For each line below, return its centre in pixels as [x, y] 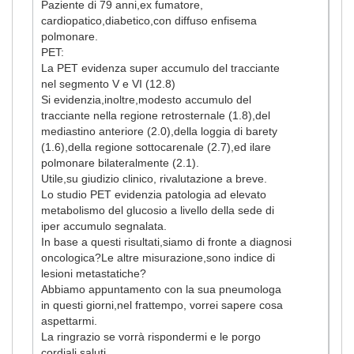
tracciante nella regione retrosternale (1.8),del [156, 115]
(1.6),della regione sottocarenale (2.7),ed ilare [156, 147]
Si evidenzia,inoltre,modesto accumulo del [146, 99]
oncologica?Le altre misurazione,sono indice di [158, 257]
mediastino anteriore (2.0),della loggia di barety [159, 131]
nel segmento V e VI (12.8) [108, 83]
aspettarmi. [69, 320]
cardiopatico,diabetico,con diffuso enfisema [149, 20]
